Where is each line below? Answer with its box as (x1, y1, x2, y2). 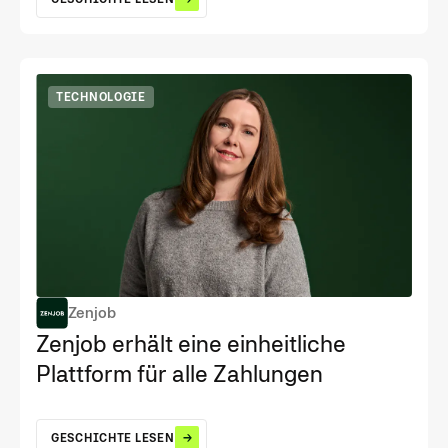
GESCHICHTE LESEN (51, 431, 175, 446)
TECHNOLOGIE (56, 89, 146, 104)
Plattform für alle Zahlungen (36, 360, 323, 388)
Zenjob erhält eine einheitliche (36, 330, 346, 358)
